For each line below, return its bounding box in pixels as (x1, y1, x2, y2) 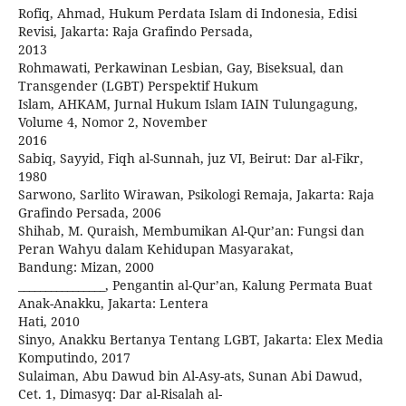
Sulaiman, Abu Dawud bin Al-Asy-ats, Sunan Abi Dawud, (18, 367, 362, 384)
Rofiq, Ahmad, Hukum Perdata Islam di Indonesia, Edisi (18, 5, 357, 22)
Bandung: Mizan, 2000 (18, 258, 154, 275)
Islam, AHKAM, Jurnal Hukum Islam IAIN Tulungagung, (18, 95, 358, 112)
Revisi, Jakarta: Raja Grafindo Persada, (18, 23, 253, 40)
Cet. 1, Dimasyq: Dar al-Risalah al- (18, 385, 222, 402)
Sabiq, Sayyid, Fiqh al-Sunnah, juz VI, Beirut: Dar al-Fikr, (18, 150, 363, 167)
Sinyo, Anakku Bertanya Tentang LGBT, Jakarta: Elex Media (18, 331, 383, 348)
